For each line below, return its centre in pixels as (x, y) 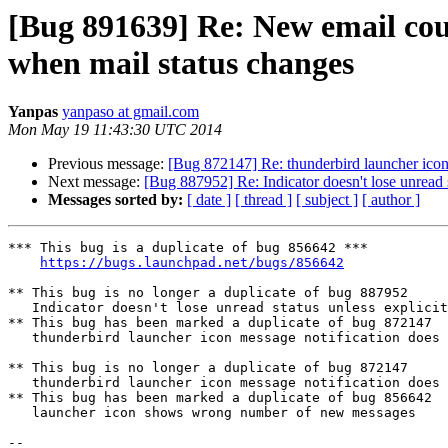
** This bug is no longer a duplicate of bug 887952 (208, 293)
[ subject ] (327, 200)
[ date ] (209, 200)
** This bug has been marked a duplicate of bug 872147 (220, 323)
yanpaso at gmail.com (130, 112)
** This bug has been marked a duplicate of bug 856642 (220, 398)
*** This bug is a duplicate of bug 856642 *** (188, 248)
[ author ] (391, 200)
